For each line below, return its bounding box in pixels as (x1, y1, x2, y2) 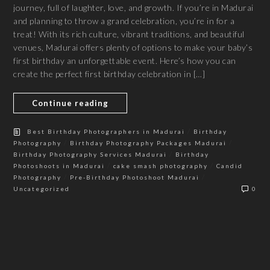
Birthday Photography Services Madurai (13, 151, 168, 159)
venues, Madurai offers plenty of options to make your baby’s (13, 42, 253, 53)
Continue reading (32, 98, 109, 108)
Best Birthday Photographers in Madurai (27, 128, 186, 136)
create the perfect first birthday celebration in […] (13, 69, 206, 80)
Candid (216, 162, 243, 170)
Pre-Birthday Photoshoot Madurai (70, 174, 200, 181)
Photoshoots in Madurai (13, 162, 105, 170)
